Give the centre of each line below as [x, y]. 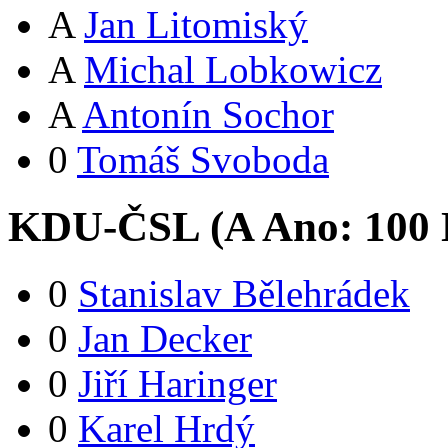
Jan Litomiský [196, 24]
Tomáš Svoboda [203, 159]
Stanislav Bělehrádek [244, 293]
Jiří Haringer [177, 383]
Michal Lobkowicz [233, 69]
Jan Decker [165, 338]
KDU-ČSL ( [116, 226]
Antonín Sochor [208, 114]
